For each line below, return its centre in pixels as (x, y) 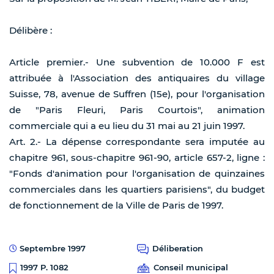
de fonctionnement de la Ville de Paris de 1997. (116, 206)
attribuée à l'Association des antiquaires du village (137, 78)
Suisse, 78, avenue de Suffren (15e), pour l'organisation (137, 94)
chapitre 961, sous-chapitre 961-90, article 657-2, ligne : (137, 158)
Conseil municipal (191, 268)
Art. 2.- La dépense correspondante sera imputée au (137, 142)
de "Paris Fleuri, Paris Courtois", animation (137, 110)
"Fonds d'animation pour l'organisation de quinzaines (137, 174)
